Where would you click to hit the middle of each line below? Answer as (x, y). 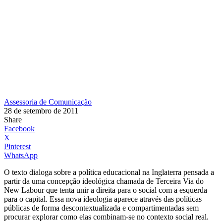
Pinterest (17, 146)
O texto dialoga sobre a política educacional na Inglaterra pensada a (110, 172)
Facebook (19, 128)
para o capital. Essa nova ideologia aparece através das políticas (103, 199)
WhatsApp (21, 155)
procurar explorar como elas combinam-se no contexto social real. (106, 217)
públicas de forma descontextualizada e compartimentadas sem (101, 208)
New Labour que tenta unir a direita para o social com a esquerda (106, 190)
